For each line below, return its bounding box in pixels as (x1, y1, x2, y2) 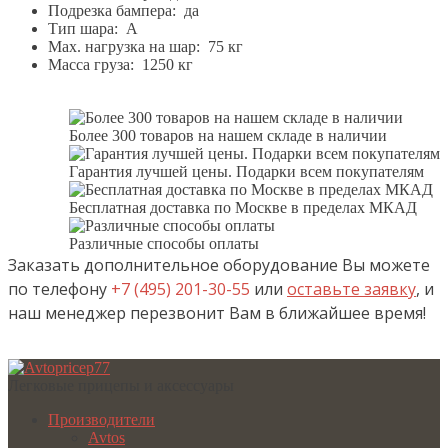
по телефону (8, 277, 111, 300)
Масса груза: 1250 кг (48, 55, 193, 73)
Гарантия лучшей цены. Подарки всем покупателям (69, 162, 424, 180)
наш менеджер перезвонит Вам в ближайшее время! (8, 301, 426, 324)
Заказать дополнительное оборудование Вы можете (8, 253, 430, 276)
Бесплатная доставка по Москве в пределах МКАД (69, 198, 417, 216)
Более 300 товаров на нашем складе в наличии (69, 126, 387, 144)
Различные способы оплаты (69, 234, 259, 252)
